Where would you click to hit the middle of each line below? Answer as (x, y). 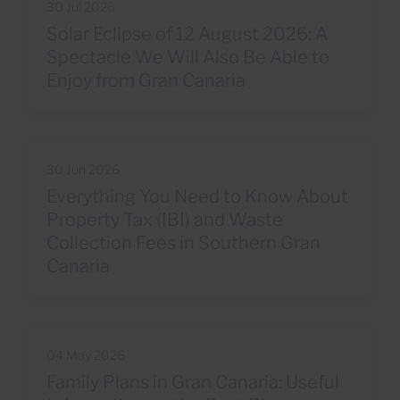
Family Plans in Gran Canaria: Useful (193, 382)
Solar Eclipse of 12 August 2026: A (187, 33)
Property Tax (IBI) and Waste (165, 219)
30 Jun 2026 (83, 169)
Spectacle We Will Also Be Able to (188, 57)
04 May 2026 (86, 354)
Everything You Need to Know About (197, 196)
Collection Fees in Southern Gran (183, 242)
